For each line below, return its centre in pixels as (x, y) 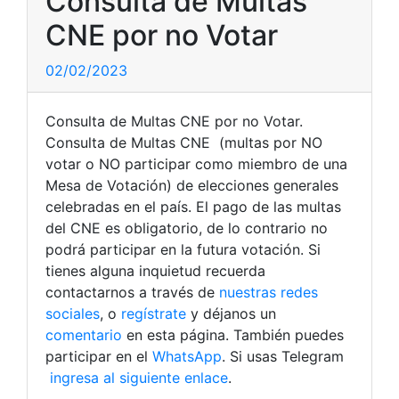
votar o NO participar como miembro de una (196, 164)
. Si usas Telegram (283, 357)
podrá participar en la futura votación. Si (183, 250)
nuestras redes (269, 293)
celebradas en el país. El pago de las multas (193, 207)
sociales (73, 314)
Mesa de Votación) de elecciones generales (192, 186)
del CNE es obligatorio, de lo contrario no (187, 228)
